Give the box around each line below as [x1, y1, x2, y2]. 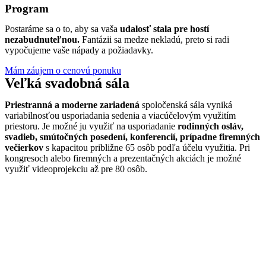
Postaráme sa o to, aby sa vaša [5, 24, 120, 34]
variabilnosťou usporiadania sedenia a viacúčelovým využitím [5, 110, 236, 121]
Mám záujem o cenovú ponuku [5, 65, 121, 75]
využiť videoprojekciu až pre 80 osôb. [5, 164, 147, 174]
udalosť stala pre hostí [120, 24, 209, 34]
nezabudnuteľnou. [5, 34, 80, 45]
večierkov [5, 142, 43, 153]
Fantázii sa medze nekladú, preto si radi [80, 34, 229, 45]
